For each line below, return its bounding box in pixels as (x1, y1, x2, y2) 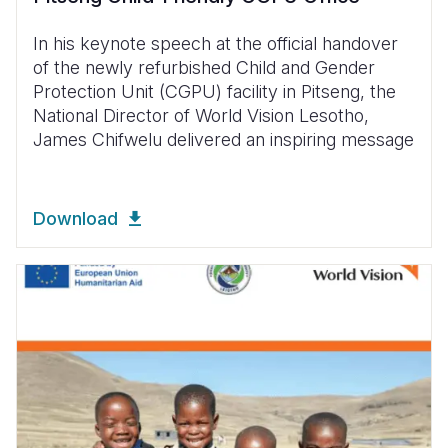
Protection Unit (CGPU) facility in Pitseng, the (33, 81, 396, 102)
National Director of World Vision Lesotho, (33, 105, 369, 126)
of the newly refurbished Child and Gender (33, 57, 375, 78)
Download (33, 208, 118, 229)
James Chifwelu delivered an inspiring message (33, 129, 414, 150)
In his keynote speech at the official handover (33, 33, 398, 54)
